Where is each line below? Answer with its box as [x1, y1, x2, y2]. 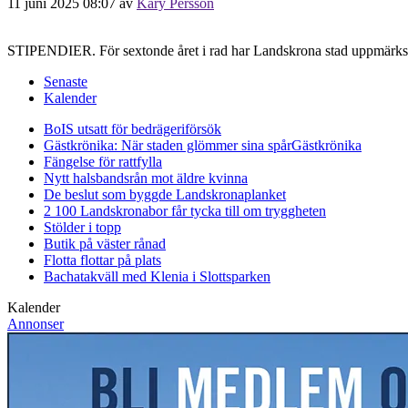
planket [244, 186, 286, 202]
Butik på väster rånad [44, 235, 166, 251]
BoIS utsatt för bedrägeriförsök [44, 120, 221, 137]
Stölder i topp [44, 219, 121, 235]
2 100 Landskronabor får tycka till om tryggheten [44, 202, 326, 219]
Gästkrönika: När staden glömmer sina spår [44, 137, 291, 153]
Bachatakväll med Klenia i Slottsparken [44, 268, 270, 284]
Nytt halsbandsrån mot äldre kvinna [44, 169, 248, 186]
